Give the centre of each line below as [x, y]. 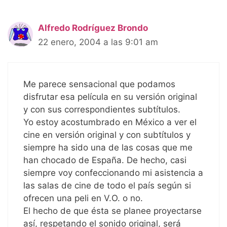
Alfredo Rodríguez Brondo [93, 28]
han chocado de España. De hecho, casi [105, 160]
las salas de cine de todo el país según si [107, 186]
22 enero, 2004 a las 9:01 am [98, 42]
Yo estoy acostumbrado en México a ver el [110, 122]
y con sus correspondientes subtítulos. [102, 110]
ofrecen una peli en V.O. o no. [83, 198]
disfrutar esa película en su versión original [110, 97]
